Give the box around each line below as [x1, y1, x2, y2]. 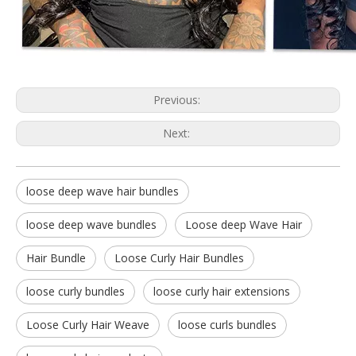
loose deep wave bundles [26, 217, 157, 232]
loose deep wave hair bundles [26, 184, 179, 199]
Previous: [153, 92, 203, 107]
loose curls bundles [178, 317, 277, 332]
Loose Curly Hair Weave [26, 317, 149, 332]
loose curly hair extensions [153, 284, 290, 299]
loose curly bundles [26, 284, 125, 299]
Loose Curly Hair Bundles [114, 250, 244, 265]
